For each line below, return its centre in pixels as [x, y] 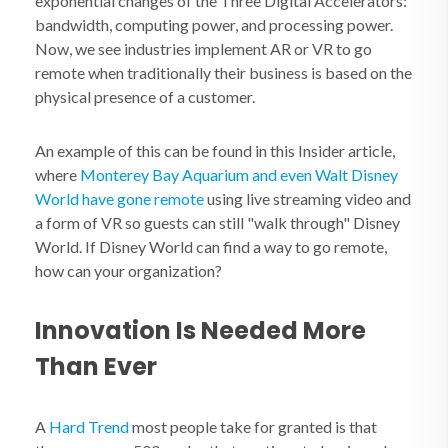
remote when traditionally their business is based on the [223, 72]
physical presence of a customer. [145, 96]
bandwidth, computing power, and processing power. [214, 24]
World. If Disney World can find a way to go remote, [211, 246]
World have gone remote [119, 198]
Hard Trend [89, 426]
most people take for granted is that [253, 426]
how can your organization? [128, 270]
